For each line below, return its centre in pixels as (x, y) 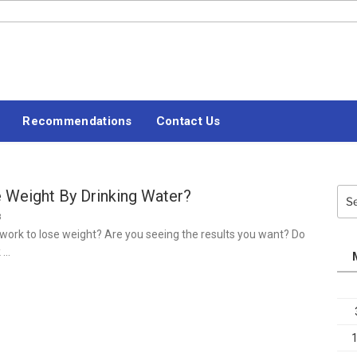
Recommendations (77, 121)
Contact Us (188, 121)
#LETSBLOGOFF (97, 62)
